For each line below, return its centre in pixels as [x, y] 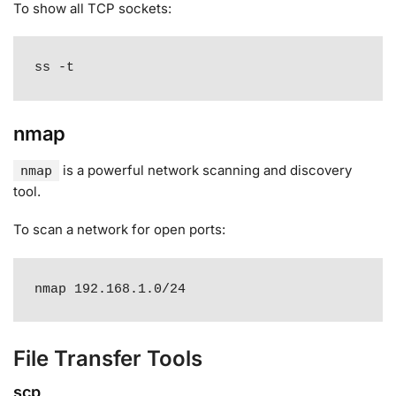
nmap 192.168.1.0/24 [110, 289]
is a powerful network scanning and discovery [206, 170]
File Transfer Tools [108, 358]
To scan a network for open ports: [119, 230]
